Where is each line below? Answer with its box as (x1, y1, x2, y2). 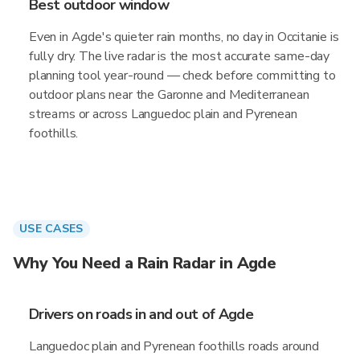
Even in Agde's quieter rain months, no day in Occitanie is (29, 28, 339, 46)
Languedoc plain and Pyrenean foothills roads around (29, 337, 319, 355)
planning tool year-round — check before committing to (29, 67, 336, 84)
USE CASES (19, 221, 84, 236)
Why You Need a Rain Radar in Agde (13, 252, 276, 274)
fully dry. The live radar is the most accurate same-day (29, 47, 330, 65)
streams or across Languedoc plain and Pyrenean (29, 105, 297, 123)
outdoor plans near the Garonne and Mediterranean (29, 86, 309, 104)
